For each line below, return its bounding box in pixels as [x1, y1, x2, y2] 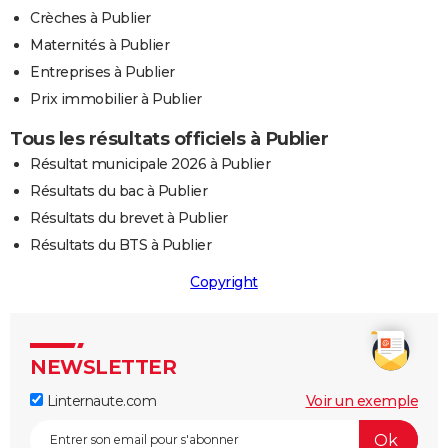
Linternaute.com [43, 392, 156, 411]
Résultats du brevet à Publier [30, 209, 228, 228]
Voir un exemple [305, 392, 418, 411]
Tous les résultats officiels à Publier [10, 128, 328, 151]
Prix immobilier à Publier [30, 90, 202, 109]
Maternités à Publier [30, 36, 169, 55]
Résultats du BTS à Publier [30, 236, 211, 255]
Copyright [190, 273, 258, 292]
